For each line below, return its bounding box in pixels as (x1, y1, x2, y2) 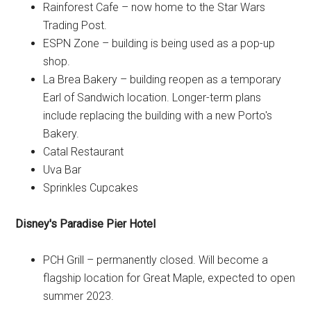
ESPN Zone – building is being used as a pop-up (43, 37, 276, 51)
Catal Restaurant (43, 145, 124, 159)
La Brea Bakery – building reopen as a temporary (43, 73, 282, 87)
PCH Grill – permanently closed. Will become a (43, 253, 269, 267)
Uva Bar (43, 163, 82, 177)
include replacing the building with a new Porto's (43, 109, 273, 123)
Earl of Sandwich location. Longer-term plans (43, 91, 262, 105)
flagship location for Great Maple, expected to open (43, 271, 296, 285)
